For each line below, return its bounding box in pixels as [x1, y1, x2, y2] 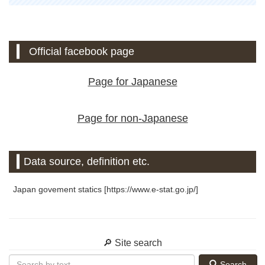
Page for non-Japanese [77, 112, 188, 124]
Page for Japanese [88, 76, 177, 88]
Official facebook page [29, 45, 135, 57]
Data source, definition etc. [24, 155, 150, 167]
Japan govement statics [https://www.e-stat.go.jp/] [13, 184, 198, 194]
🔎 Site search [103, 237, 162, 248]
